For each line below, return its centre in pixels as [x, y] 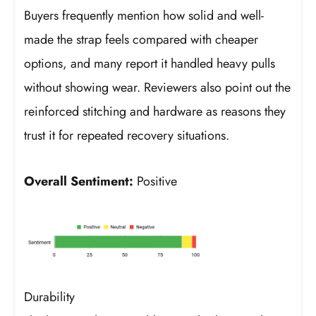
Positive [156, 182]
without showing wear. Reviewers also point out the [158, 87]
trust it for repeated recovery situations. [127, 135]
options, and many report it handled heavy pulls [150, 63]
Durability [50, 297]
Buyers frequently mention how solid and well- [144, 15]
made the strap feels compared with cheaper [141, 39]
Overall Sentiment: [79, 182]
